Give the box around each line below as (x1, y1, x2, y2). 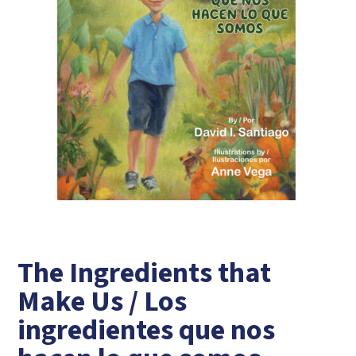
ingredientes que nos (17, 309, 276, 350)
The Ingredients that (17, 252, 272, 293)
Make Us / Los (17, 281, 188, 322)
